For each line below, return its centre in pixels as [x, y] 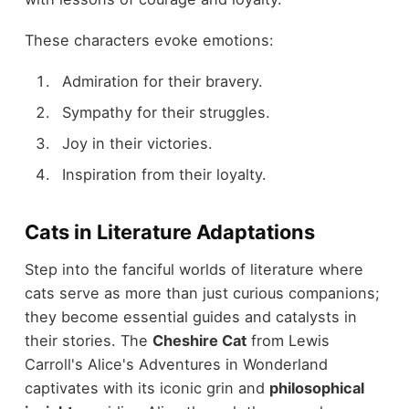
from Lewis [288, 340]
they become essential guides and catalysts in [190, 316]
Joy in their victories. [137, 143]
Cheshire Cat [199, 340]
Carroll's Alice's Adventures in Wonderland [176, 364]
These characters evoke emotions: [149, 40]
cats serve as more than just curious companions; [202, 293]
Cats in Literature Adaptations [169, 232]
